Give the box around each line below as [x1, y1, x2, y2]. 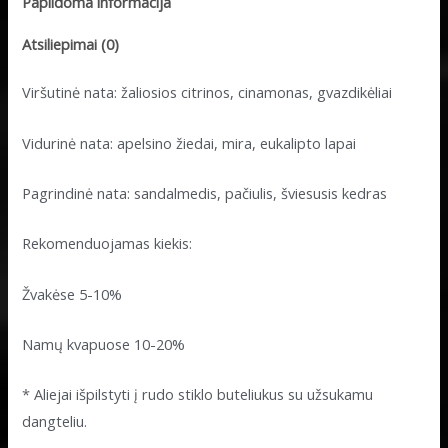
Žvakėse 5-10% [22, 283, 123, 304]
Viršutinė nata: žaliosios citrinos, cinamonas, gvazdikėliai [22, 82, 393, 103]
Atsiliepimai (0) [22, 33, 120, 54]
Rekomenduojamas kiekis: [22, 233, 193, 254]
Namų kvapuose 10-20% [22, 334, 186, 355]
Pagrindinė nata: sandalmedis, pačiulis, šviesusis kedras [22, 183, 388, 204]
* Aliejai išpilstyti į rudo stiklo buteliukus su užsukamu [22, 384, 374, 405]
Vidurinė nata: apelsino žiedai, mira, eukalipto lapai [22, 132, 357, 153]
